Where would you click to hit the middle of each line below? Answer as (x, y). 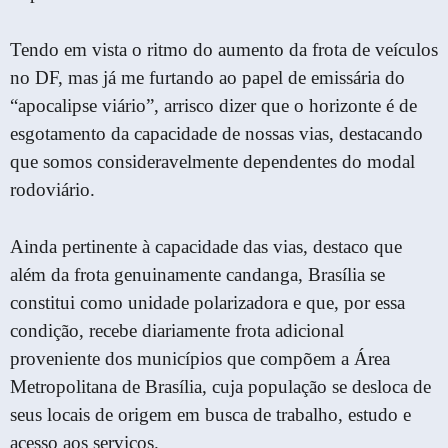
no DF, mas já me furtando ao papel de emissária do (207, 77)
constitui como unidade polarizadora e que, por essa (207, 302)
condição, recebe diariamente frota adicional (177, 330)
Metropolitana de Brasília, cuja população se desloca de (220, 386)
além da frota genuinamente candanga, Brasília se (197, 274)
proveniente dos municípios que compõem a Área (200, 358)
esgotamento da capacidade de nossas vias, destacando (216, 133)
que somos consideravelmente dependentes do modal (212, 161)
